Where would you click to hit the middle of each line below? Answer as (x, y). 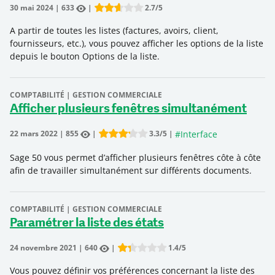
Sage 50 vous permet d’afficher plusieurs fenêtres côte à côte (135, 157)
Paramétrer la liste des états (87, 223)
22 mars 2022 (34, 134)
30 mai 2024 (32, 8)
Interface (199, 134)
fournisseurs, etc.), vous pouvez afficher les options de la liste (137, 44)
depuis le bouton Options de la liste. (85, 56)
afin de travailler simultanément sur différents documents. (131, 170)
